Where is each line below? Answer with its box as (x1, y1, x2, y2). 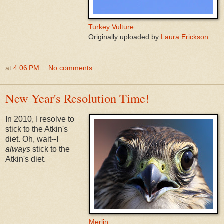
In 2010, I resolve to (5, 115, 74, 124)
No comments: (48, 64, 95, 72)
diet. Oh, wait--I (5, 135, 58, 144)
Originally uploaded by (88, 33, 161, 41)
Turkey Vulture (88, 23, 134, 31)
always (5, 145, 30, 154)
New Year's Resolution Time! (5, 90, 149, 107)
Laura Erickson (161, 33, 208, 41)
